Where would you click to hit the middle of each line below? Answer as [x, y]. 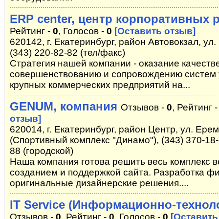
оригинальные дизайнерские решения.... [99, 183]
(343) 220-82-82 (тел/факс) [67, 53]
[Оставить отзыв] [155, 31]
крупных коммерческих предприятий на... [100, 85]
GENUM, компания [64, 106]
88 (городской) [42, 151]
